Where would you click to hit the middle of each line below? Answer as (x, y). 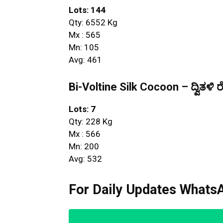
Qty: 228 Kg (91, 121)
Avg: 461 (85, 59)
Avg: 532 (85, 159)
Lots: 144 (87, 10)
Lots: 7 (82, 109)
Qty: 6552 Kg (93, 22)
